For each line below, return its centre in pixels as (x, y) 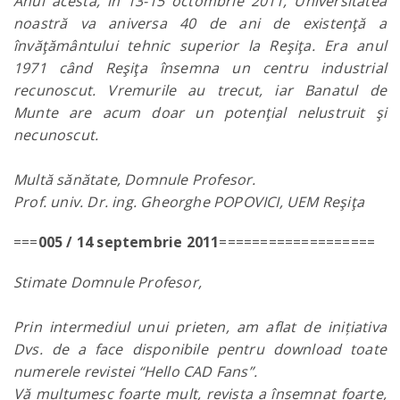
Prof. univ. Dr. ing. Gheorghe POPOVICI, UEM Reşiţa (189, 202)
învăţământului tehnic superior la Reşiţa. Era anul (200, 46)
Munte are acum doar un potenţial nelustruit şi (200, 112)
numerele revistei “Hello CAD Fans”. (135, 371)
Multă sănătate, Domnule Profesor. (135, 179)
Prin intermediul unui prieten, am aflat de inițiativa (200, 327)
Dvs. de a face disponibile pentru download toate (200, 349)
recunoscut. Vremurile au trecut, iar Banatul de (200, 90)
